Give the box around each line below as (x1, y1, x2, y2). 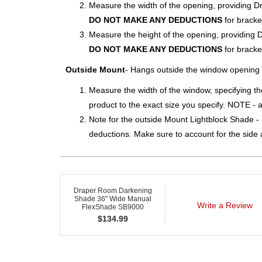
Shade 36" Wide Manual (74, 195, 151, 203)
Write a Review (197, 200, 253, 210)
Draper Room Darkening (73, 187, 152, 195)
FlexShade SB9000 (81, 203, 144, 211)
